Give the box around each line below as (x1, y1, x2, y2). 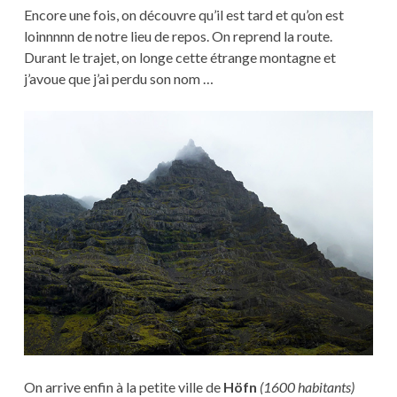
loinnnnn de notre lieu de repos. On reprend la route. (23, 27, 332, 45)
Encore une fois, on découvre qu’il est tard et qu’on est (23, 6, 344, 24)
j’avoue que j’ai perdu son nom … (23, 70, 214, 88)
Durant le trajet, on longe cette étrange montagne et (23, 49, 336, 66)
